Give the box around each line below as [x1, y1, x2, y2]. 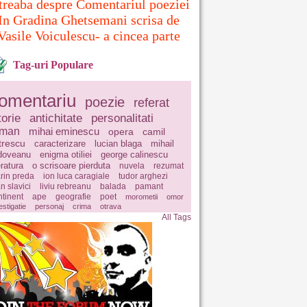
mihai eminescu [29, 125, 99, 137]
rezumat [153, 161, 184, 171]
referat [134, 96, 169, 110]
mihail [151, 138, 174, 149]
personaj [35, 202, 64, 210]
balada [100, 182, 126, 191]
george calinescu [101, 149, 168, 160]
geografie [56, 192, 91, 201]
